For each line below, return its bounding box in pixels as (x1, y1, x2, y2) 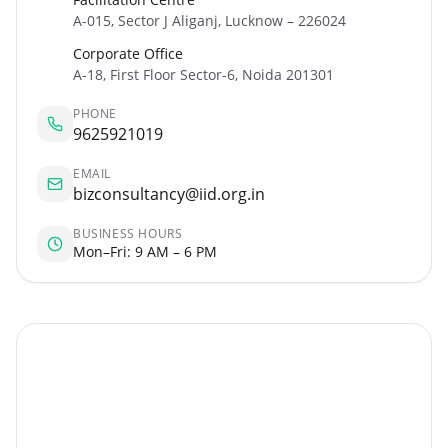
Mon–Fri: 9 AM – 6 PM (73, 242, 217, 261)
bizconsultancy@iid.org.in (73, 183, 265, 205)
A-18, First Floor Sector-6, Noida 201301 (73, 65, 334, 84)
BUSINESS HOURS (73, 225, 183, 242)
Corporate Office (73, 44, 183, 63)
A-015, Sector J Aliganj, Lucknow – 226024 (73, 11, 346, 30)
